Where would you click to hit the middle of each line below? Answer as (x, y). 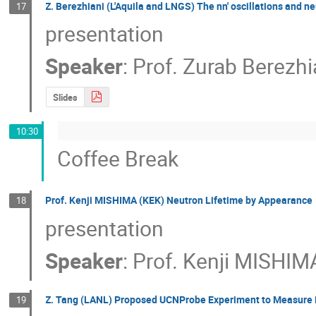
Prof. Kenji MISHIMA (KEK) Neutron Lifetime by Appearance (179, 200)
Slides (65, 97)
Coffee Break (118, 158)
